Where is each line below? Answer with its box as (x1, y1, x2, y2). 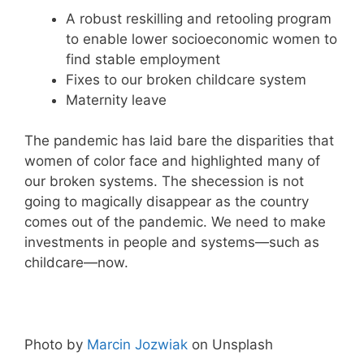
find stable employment (66, 50, 220, 67)
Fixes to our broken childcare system (66, 71, 306, 88)
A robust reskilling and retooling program (66, 10, 331, 27)
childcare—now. (24, 254, 128, 271)
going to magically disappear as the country (24, 193, 309, 210)
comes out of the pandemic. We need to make (24, 214, 326, 230)
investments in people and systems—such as (24, 234, 319, 250)
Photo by (24, 336, 87, 353)
